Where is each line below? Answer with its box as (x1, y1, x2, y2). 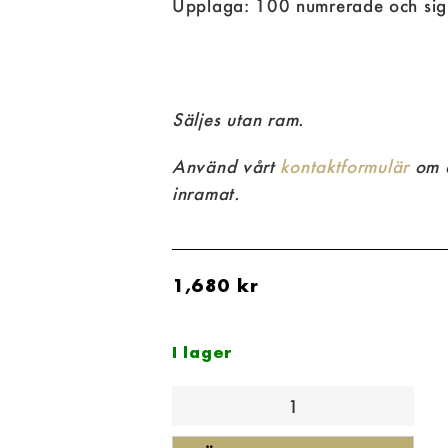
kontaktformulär (280, 155, 409, 177)
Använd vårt (172, 155, 281, 177)
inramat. (172, 182, 240, 204)
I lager (172, 342, 233, 362)
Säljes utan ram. (172, 108, 305, 130)
